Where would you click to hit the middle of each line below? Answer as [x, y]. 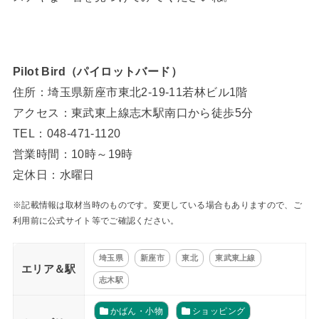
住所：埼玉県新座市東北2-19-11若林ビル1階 [130, 92]
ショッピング [219, 311]
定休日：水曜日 [53, 175]
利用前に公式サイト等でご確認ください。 [96, 220]
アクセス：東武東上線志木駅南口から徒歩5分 [133, 113]
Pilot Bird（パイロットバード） [98, 72]
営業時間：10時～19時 [73, 154]
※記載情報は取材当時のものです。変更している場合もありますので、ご [157, 205]
